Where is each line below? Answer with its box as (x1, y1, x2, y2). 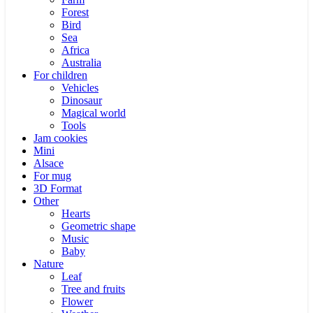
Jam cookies (34, 132, 87, 144)
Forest (61, 6, 89, 18)
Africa (61, 44, 89, 56)
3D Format (34, 182, 82, 194)
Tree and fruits (61, 283, 125, 295)
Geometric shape (61, 220, 136, 232)
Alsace (34, 157, 64, 169)
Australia (61, 57, 101, 68)
